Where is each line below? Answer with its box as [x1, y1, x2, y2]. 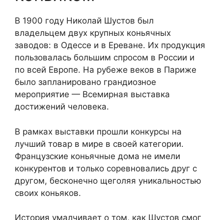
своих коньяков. [15, 188, 81, 198]
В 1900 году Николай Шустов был [15, 16, 154, 26]
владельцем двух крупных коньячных [15, 28, 171, 38]
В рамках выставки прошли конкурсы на [15, 126, 182, 137]
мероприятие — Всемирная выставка [15, 89, 170, 100]
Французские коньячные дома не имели [15, 151, 180, 161]
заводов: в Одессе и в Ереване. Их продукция [15, 40, 205, 51]
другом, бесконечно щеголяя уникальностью [15, 175, 201, 186]
